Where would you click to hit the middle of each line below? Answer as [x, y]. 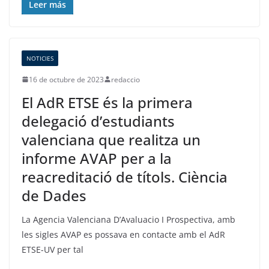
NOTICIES [40, 58]
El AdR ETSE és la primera [107, 102]
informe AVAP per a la [97, 158]
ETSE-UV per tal [53, 249]
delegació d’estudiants [98, 121]
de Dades [54, 195]
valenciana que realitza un [111, 139]
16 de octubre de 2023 [66, 79]
